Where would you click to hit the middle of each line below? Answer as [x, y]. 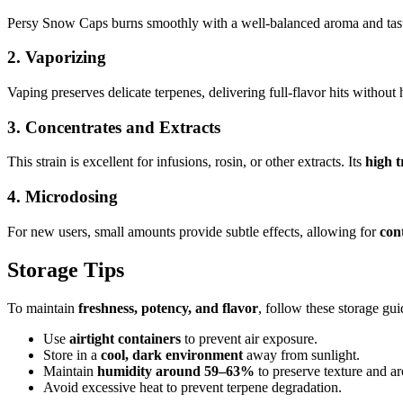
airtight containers [125, 338]
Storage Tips [66, 269]
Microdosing [72, 197]
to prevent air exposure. [249, 338]
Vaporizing [66, 58]
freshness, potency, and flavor [168, 308]
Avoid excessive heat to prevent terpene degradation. [193, 387]
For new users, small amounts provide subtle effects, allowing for [193, 231]
